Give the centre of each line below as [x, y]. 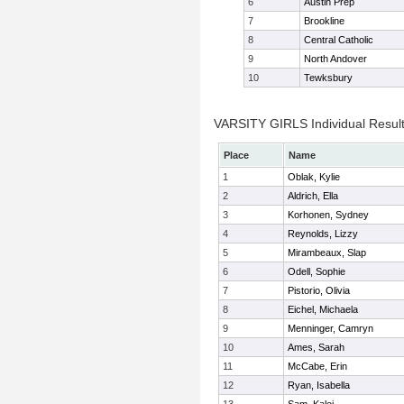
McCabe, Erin [317, 366]
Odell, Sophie [317, 271]
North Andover [335, 59]
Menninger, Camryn [331, 328]
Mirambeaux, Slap [327, 252]
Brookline [324, 21]
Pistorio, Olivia [319, 290]
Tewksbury [328, 78]
